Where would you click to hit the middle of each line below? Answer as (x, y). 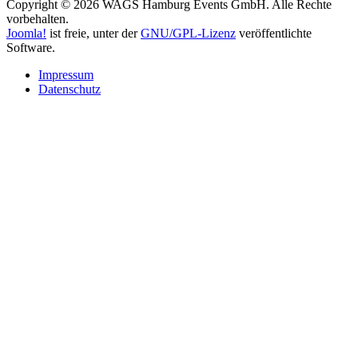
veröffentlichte (274, 33)
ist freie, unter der (93, 33)
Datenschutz (70, 89)
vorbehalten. (38, 18)
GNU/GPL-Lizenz (188, 33)
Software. (31, 47)
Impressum (66, 74)
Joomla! (26, 33)
